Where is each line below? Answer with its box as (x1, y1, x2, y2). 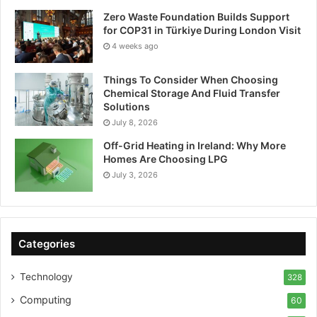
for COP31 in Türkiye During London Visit (103, 24, 301, 36)
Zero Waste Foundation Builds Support (103, 11, 289, 23)
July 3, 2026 (112, 170, 158, 180)
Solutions (103, 100, 150, 113)
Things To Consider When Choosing (103, 74, 278, 86)
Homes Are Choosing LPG (103, 153, 228, 165)
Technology (20, 271, 73, 282)
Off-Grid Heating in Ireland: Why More (103, 139, 286, 151)
